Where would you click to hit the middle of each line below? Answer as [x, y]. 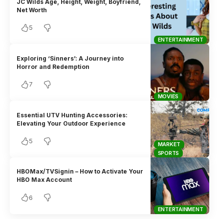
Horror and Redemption [53, 66]
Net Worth [32, 10]
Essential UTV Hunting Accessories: [72, 115]
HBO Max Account [44, 180]
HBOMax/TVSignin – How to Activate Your [80, 172]
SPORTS [168, 153]
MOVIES [168, 96]
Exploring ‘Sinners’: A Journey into [70, 58]
